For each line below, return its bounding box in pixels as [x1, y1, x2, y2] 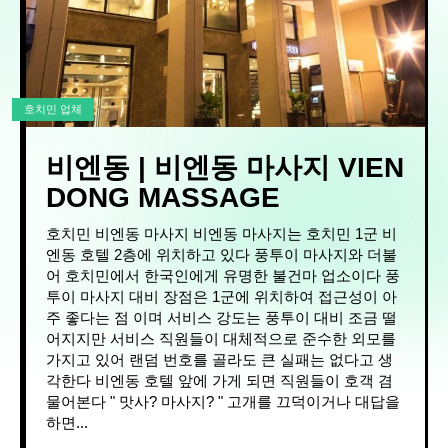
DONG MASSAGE [46, 182, 280, 214]
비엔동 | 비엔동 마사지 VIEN [46, 152, 404, 184]
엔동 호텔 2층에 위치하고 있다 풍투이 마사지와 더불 [46, 246, 397, 264]
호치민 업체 [24, 103, 82, 116]
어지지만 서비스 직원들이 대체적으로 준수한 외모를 [46, 330, 396, 348]
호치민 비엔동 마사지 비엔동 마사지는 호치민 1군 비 [46, 225, 193, 243]
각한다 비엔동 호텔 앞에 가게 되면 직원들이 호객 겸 [46, 372, 95, 390]
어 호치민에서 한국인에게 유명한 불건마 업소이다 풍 [46, 267, 272, 285]
